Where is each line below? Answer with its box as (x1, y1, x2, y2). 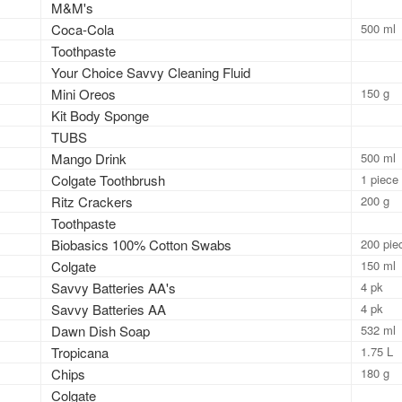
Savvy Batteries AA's (51, 277, 177, 297)
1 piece (360, 170, 398, 188)
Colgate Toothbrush (51, 170, 166, 189)
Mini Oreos (51, 83, 117, 103)
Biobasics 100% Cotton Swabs (51, 234, 232, 254)
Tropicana (51, 342, 109, 362)
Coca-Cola (51, 19, 115, 39)
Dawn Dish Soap (51, 320, 151, 340)
